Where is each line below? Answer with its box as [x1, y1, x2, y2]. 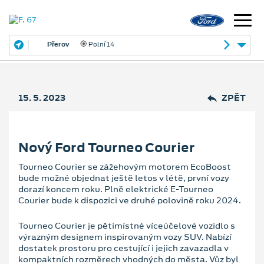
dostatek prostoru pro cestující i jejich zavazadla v [18, 242, 229, 254]
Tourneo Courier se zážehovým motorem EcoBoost [18, 160, 231, 173]
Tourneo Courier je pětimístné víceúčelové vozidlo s [18, 219, 235, 232]
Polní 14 [74, 39, 101, 49]
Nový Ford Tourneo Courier [18, 138, 195, 156]
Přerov [34, 39, 57, 49]
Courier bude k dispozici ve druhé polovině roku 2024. [18, 194, 243, 206]
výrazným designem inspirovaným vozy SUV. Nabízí [18, 230, 232, 243]
